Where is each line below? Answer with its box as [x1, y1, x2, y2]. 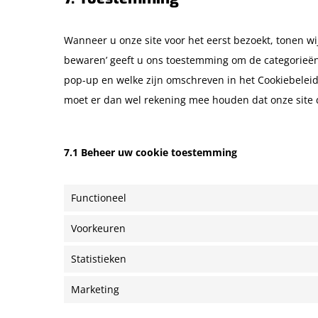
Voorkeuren [71, 221, 126, 235]
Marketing [71, 283, 119, 296]
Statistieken [71, 252, 126, 265]
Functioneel [71, 191, 126, 204]
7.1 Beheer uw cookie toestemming [64, 146, 237, 159]
